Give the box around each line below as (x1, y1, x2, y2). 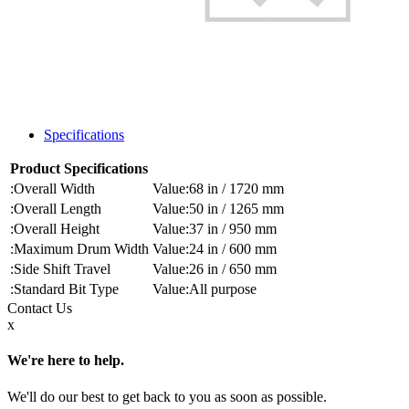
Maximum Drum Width (14, 241, 149, 257)
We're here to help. (7, 352, 124, 369)
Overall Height (14, 221, 100, 237)
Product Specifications (10, 161, 149, 177)
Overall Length (14, 201, 101, 217)
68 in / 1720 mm (189, 181, 284, 197)
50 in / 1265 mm (189, 201, 284, 217)
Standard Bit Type (14, 281, 119, 298)
